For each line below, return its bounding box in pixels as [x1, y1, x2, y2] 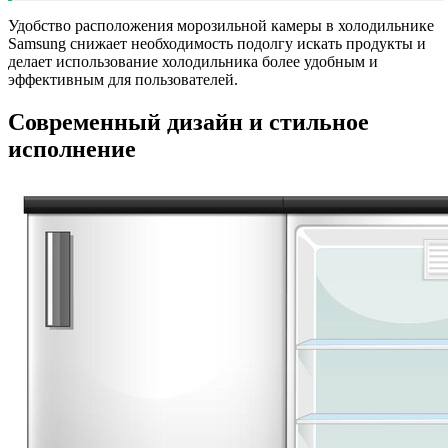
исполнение [8, 135, 136, 162]
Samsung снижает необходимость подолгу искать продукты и [8, 35, 426, 53]
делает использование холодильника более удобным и [8, 53, 378, 71]
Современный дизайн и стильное [8, 108, 369, 135]
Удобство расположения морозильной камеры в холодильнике [8, 17, 434, 35]
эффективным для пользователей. [8, 71, 238, 89]
